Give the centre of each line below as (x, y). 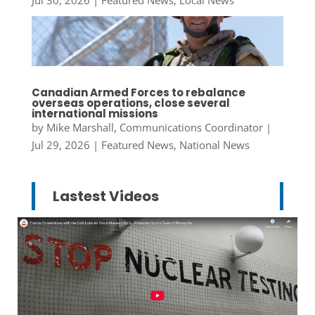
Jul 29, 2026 (60, 145)
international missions (95, 114)
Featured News (137, 145)
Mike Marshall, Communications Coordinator (154, 128)
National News (214, 145)
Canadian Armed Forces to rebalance (138, 93)
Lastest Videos (105, 197)
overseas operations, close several (130, 103)
